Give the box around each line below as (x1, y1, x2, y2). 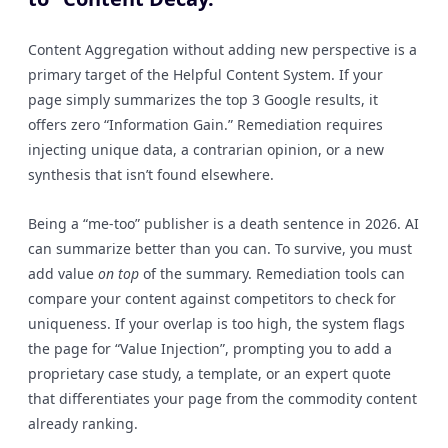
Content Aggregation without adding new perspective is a (28, 40, 417, 59)
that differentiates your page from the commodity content (28, 389, 417, 408)
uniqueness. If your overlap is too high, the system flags (28, 314, 405, 333)
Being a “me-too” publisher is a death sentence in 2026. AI (28, 214, 419, 233)
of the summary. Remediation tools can (139, 264, 405, 283)
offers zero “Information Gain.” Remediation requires (28, 115, 383, 134)
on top (98, 264, 139, 283)
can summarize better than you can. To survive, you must (28, 239, 412, 258)
